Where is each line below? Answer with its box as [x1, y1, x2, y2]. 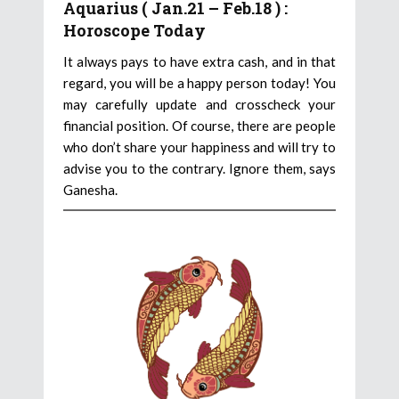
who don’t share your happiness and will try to [63, 139, 336, 156]
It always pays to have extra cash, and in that [63, 53, 336, 70]
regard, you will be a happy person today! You [63, 75, 336, 92]
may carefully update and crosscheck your [63, 96, 336, 113]
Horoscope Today [63, 20, 206, 42]
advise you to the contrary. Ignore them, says [63, 160, 336, 177]
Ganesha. [63, 182, 118, 199]
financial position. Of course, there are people [63, 118, 336, 134]
